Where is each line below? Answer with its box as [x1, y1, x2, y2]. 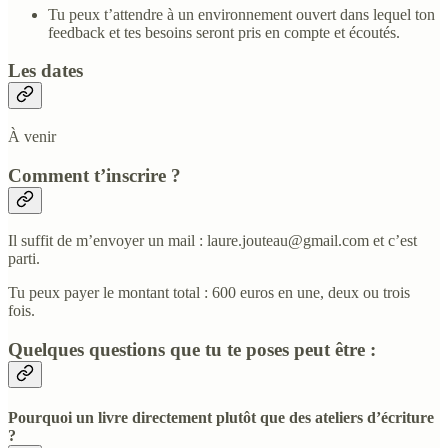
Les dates [8, 60, 83, 82]
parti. [8, 250, 40, 268]
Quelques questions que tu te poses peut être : [8, 339, 376, 361]
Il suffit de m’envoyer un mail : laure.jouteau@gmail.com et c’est [8, 232, 417, 250]
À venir [8, 127, 56, 145]
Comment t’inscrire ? [8, 164, 181, 186]
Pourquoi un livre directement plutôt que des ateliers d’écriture [8, 409, 434, 427]
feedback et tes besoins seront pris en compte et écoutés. [48, 23, 400, 41]
